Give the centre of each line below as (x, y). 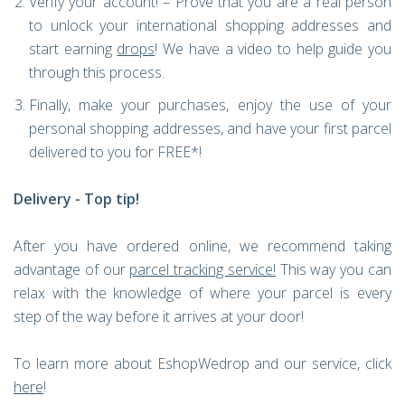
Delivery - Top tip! (76, 199)
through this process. (99, 72)
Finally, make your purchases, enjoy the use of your (210, 105)
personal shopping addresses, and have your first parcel (210, 128)
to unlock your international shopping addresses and (210, 25)
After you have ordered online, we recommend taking (202, 246)
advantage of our (72, 269)
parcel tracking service (201, 269)
